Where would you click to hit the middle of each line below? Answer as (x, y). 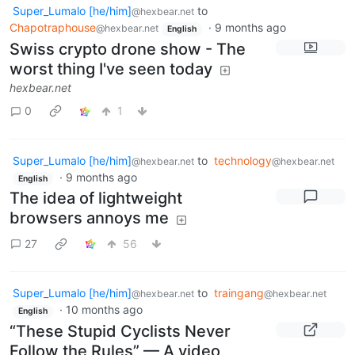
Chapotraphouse (53, 28)
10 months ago (104, 310)
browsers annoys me (89, 218)
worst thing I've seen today (111, 69)
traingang (239, 293)
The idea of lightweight (96, 198)
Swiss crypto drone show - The (128, 49)
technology (243, 160)
